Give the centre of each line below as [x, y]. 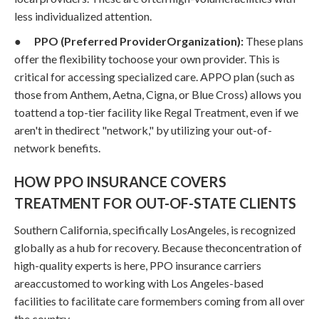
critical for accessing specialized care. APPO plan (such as [155, 76]
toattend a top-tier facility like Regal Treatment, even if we [156, 112]
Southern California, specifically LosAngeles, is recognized [155, 229]
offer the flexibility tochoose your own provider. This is [147, 58]
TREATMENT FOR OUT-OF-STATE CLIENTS [155, 203]
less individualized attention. [83, 16]
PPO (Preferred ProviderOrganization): [139, 41]
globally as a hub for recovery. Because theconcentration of [158, 247]
